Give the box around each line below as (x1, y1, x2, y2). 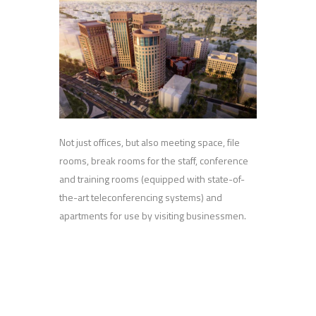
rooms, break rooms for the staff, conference (59, 152, 248, 168)
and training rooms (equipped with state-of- (59, 171, 245, 186)
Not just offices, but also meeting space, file (59, 134, 240, 150)
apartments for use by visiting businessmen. (59, 207, 246, 223)
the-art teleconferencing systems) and (59, 189, 222, 205)
